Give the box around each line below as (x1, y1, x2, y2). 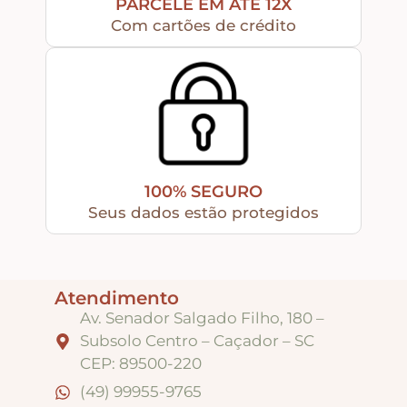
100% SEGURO (144, 182, 263, 203)
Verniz (39, 104, 82, 122)
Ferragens (18, 293, 87, 311)
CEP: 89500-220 (79, 354, 202, 373)
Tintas (39, 45, 81, 63)
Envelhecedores (39, 164, 149, 181)
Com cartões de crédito (111, 16, 296, 35)
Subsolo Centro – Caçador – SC (79, 332, 314, 351)
